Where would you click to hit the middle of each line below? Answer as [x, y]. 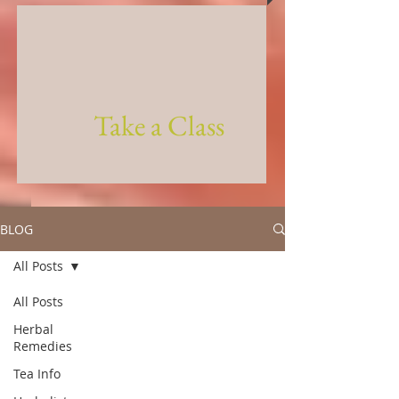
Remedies [43, 346]
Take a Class [159, 126]
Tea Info [37, 374]
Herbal [33, 329]
